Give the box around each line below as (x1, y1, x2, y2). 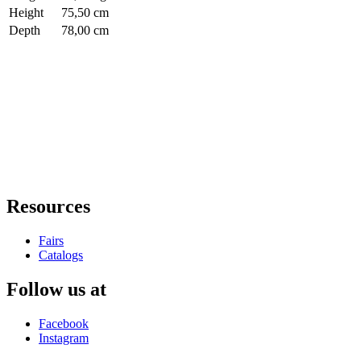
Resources (6, 196, 90, 218)
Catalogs (39, 247, 83, 262)
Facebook (39, 316, 89, 330)
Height (9, 6, 44, 20)
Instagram (39, 330, 89, 345)
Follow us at (6, 278, 106, 300)
